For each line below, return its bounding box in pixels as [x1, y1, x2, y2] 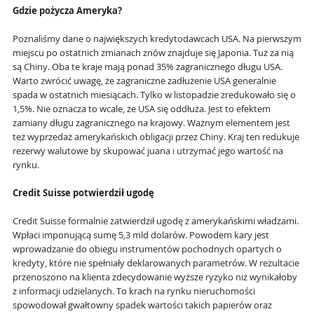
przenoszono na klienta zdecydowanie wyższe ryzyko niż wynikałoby [13, 271, 297, 284]
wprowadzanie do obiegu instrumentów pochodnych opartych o [13, 243, 282, 256]
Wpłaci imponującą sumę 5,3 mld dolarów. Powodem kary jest [13, 229, 269, 242]
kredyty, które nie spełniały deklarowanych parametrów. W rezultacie [13, 257, 299, 270]
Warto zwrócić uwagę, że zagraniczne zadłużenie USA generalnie [13, 75, 276, 88]
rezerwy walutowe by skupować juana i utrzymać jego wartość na [13, 145, 283, 158]
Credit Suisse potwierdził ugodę [13, 187, 154, 200]
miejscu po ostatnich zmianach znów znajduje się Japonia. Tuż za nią [13, 47, 294, 60]
